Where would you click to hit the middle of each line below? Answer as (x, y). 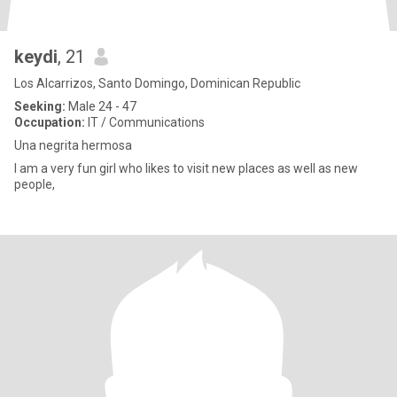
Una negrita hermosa (73, 145)
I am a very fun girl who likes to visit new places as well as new (186, 168)
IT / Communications (145, 122)
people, (36, 184)
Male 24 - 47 (101, 106)
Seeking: (40, 106)
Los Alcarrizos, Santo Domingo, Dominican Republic (157, 83)
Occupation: (50, 122)
